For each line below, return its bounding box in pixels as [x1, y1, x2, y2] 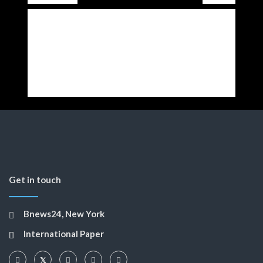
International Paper [23, 228, 104, 239]
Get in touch [9, 174, 61, 185]
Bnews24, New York [23, 208, 104, 219]
